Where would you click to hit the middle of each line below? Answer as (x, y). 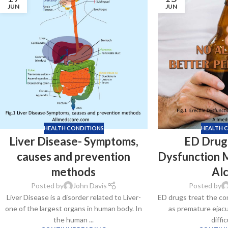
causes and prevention (74, 157)
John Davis (90, 186)
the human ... (74, 220)
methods (74, 172)
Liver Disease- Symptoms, (74, 141)
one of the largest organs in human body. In (74, 209)
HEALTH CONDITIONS (74, 128)
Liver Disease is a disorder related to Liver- (74, 197)
